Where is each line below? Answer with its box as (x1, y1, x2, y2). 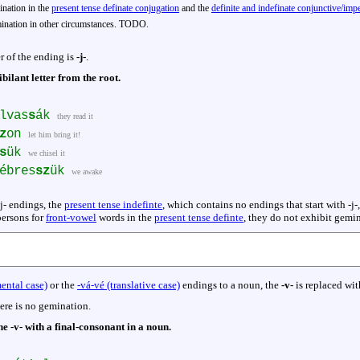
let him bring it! (28, 130, 80, 140)
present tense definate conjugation (51, 2, 179, 14)
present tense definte (154, 211, 243, 224)
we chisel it (28, 149, 65, 158)
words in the (96, 211, 154, 224)
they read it (57, 112, 93, 121)
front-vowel (46, 211, 96, 224)
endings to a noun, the (180, 279, 281, 292)
